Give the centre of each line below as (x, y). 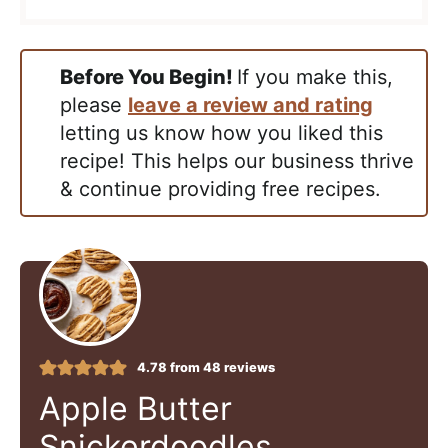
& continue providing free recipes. (220, 189)
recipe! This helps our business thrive (237, 161)
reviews (247, 368)
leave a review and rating (250, 105)
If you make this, (315, 77)
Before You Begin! (155, 77)
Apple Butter (135, 409)
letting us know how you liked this (221, 133)
